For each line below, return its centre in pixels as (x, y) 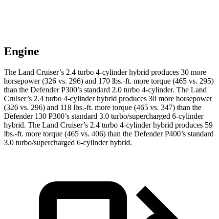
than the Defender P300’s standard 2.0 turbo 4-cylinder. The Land (105, 90)
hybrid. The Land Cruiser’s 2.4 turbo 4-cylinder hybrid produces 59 (108, 125)
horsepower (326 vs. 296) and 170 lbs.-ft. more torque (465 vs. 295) (109, 81)
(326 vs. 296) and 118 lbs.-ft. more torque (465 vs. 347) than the (103, 108)
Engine (22, 52)
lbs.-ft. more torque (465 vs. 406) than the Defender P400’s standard (109, 134)
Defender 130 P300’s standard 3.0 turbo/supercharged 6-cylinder (104, 116)
